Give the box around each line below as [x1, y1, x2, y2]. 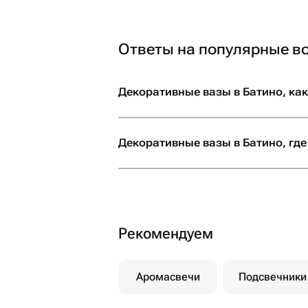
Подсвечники [238, 270, 307, 283]
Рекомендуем [118, 225, 213, 242]
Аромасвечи [135, 270, 200, 283]
